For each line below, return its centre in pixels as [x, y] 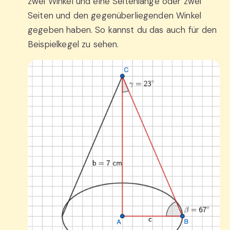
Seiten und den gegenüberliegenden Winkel [114, 15]
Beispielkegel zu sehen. [73, 44]
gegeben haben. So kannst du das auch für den [122, 30]
